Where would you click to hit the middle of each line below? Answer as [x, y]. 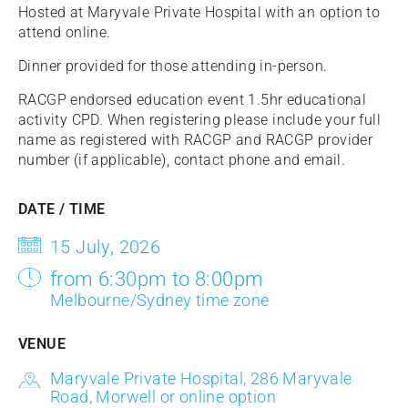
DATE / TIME [62, 209]
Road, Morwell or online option [163, 397]
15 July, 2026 [106, 247]
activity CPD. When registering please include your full [199, 120]
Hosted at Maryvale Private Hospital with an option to [199, 12]
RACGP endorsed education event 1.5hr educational [193, 100]
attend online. [65, 32]
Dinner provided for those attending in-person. [173, 66]
